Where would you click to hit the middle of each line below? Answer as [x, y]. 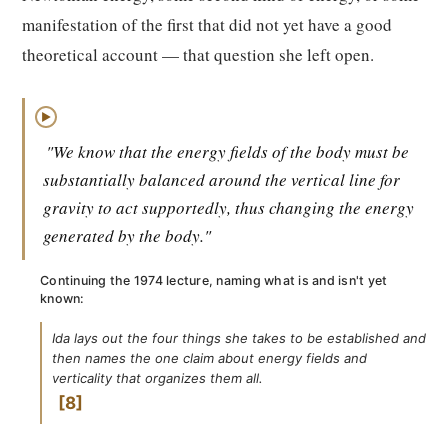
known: [62, 298]
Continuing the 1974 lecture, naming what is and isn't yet [214, 280]
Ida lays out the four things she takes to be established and [239, 338]
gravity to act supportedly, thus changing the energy [228, 207]
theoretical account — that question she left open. [198, 54]
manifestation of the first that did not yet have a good [207, 24]
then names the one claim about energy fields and [209, 358]
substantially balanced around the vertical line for [221, 179]
